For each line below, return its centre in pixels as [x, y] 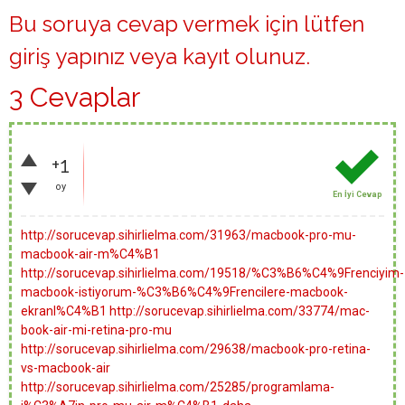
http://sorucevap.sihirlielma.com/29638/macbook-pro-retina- [196, 349]
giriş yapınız [67, 57]
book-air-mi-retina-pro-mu [96, 330]
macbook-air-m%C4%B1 [90, 254]
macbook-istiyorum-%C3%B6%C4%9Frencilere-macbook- [184, 292]
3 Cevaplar [75, 97]
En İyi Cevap [357, 194]
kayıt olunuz [244, 57]
